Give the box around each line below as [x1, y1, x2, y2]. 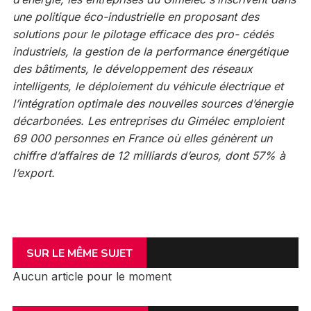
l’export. [12, 166, 55, 180]
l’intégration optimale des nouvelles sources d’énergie [12, 96, 293, 111]
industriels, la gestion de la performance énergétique [12, 44, 288, 59]
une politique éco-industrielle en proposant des [12, 10, 259, 24]
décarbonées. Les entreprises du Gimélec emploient [12, 114, 284, 128]
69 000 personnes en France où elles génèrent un [12, 131, 272, 146]
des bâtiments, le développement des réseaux [12, 62, 253, 76]
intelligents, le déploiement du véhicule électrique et [12, 79, 283, 94]
